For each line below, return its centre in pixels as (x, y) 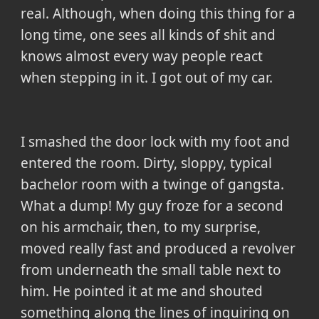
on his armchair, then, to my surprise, (140, 228)
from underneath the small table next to (151, 270)
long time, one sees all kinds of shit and (148, 35)
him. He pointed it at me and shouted (141, 292)
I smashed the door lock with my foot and (155, 142)
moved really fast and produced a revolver (158, 249)
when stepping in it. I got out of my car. (146, 78)
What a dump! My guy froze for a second (152, 206)
